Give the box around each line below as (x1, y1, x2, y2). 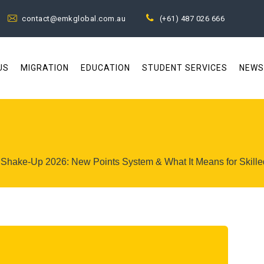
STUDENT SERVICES (141, 63, 227, 72)
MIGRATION (20, 63, 69, 72)
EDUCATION (80, 63, 130, 72)
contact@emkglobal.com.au (22, 14, 126, 23)
